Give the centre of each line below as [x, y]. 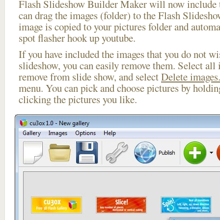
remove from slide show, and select [90, 77]
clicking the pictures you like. [78, 99]
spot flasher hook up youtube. [77, 38]
